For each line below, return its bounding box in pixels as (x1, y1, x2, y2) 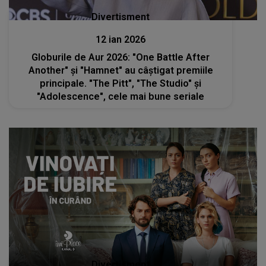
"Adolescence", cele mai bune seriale (37, 90, 205, 102)
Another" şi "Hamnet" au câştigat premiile (28, 64, 213, 76)
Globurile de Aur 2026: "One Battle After (31, 51, 107, 63)
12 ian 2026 (96, 33, 146, 45)
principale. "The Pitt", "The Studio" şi (40, 77, 202, 89)
